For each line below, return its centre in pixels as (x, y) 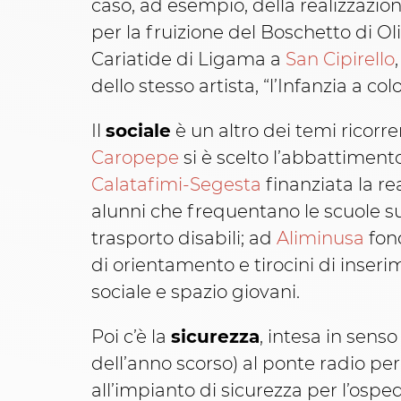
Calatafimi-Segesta (176, 185)
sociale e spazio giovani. (196, 292)
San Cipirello (340, 60)
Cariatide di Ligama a (188, 60)
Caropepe (135, 158)
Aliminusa (320, 239)
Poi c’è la (131, 337)
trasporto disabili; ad (184, 239)
